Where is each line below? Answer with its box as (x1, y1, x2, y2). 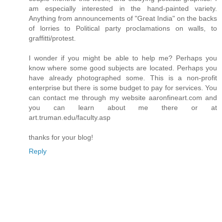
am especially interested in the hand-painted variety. (29, 4, 217, 13)
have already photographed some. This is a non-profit (29, 74, 217, 82)
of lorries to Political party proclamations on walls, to (29, 24, 217, 33)
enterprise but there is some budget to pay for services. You (29, 84, 217, 92)
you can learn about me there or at (29, 104, 217, 112)
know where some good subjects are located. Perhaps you (29, 64, 217, 72)
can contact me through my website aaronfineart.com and (29, 94, 217, 102)
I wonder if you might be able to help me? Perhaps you (29, 54, 217, 62)
